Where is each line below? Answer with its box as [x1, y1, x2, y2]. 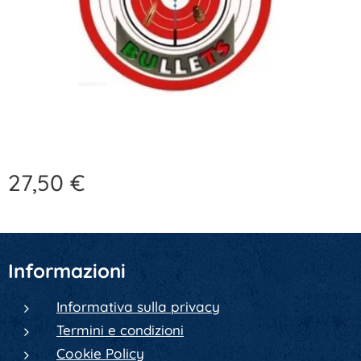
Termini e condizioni [56, 322, 184, 338]
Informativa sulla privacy [56, 298, 220, 315]
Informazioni [8, 259, 126, 283]
